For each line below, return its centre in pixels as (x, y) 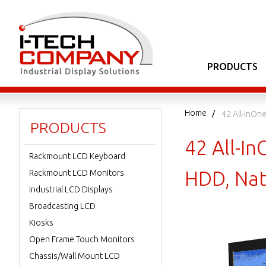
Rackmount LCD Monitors (77, 173)
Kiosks (41, 223)
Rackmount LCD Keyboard (77, 156)
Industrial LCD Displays (71, 189)
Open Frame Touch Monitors (82, 239)
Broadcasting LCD (62, 206)
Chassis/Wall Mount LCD (75, 256)
